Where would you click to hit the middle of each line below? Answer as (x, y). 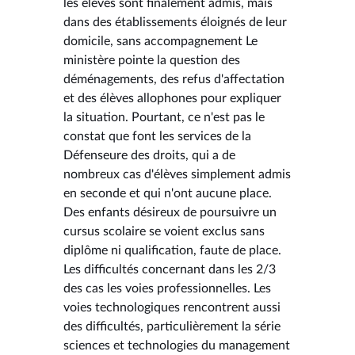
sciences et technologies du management (177, 345)
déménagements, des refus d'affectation (174, 79)
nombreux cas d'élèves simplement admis (177, 174)
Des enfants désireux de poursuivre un (170, 212)
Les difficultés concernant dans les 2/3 (170, 269)
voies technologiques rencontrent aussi (172, 307)
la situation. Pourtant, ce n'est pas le (164, 117)
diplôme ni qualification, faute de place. (172, 250)
